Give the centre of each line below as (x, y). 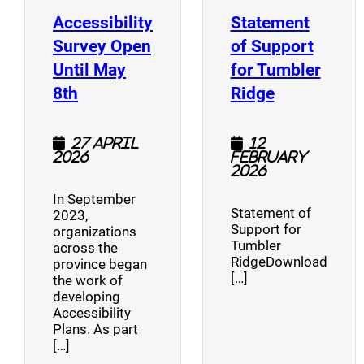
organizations (95, 231)
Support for (266, 229)
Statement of (271, 212)
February (269, 156)
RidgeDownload (279, 261)
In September (94, 199)
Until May (89, 69)
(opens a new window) (162, 92)
